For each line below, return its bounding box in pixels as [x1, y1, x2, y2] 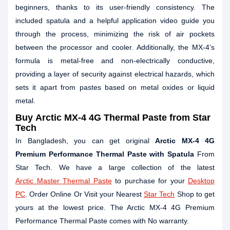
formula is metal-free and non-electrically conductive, [15, 56, 215, 65]
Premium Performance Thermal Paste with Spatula [15, 150, 195, 158]
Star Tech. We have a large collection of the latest [15, 163, 215, 171]
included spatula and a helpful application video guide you [15, 16, 215, 25]
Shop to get [175, 190, 215, 198]
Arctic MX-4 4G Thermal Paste [35, 112, 167, 123]
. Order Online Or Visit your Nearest [25, 190, 144, 198]
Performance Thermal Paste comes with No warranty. [15, 217, 189, 225]
